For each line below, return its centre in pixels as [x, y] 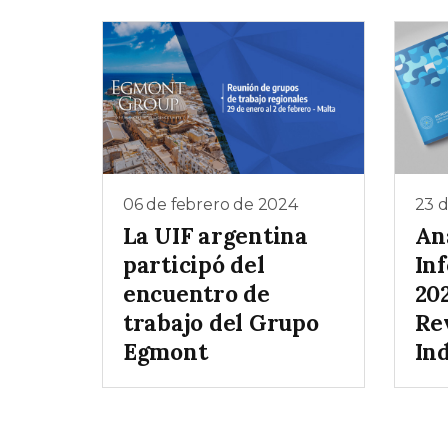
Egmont [165, 352]
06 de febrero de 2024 [210, 204]
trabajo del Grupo [221, 323]
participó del [194, 265]
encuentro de [196, 294]
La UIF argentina [215, 236]
